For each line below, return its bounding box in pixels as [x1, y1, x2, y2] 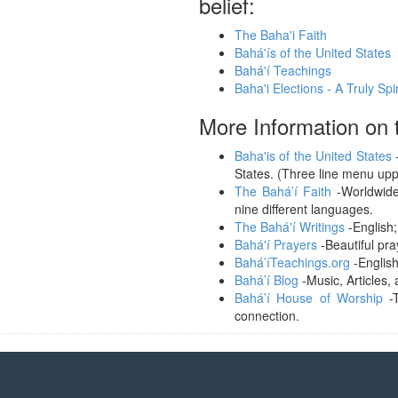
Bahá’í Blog [235, 271, 298, 289]
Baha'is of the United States [235, 147, 392, 164]
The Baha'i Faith [235, 26, 327, 44]
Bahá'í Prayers [235, 235, 317, 253]
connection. [235, 306, 299, 324]
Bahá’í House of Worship [235, 289, 383, 306]
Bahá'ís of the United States [235, 44, 391, 61]
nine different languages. [235, 200, 373, 218]
